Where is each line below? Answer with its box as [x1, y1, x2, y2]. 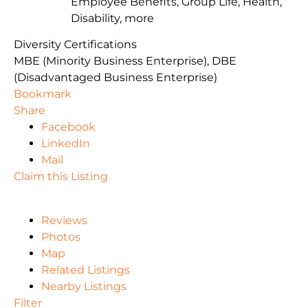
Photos [41, 230, 80, 244]
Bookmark [14, 87, 71, 101]
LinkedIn [41, 137, 90, 151]
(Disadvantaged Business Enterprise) [14, 71, 217, 85]
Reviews [41, 214, 87, 228]
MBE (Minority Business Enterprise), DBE [14, 54, 236, 68]
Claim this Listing [14, 170, 108, 184]
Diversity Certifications [14, 38, 137, 52]
